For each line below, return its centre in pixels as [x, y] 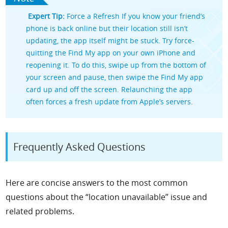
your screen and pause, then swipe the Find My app [115, 77]
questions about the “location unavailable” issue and [107, 197]
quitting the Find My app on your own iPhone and [111, 52]
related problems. [40, 211]
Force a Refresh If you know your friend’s [135, 16]
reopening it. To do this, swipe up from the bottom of [116, 65]
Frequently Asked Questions [80, 147]
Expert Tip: [46, 16]
